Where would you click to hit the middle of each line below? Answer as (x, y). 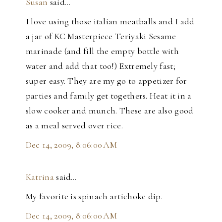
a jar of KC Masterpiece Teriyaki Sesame (101, 36)
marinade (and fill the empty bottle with (102, 51)
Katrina (40, 177)
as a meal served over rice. (74, 126)
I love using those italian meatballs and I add (110, 22)
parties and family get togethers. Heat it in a (109, 96)
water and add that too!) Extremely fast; (100, 66)
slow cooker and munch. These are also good (110, 111)
